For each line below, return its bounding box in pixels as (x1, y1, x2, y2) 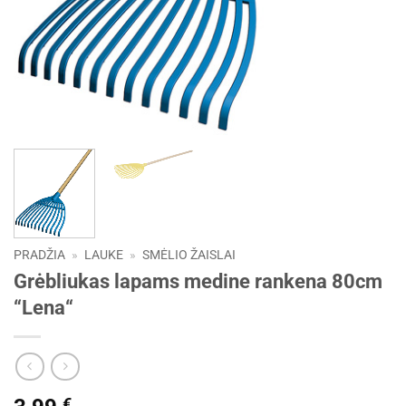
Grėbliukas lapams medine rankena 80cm (14, 269, 382, 294)
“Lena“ (14, 295, 73, 320)
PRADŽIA (14, 247, 65, 263)
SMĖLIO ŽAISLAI (142, 247, 237, 263)
